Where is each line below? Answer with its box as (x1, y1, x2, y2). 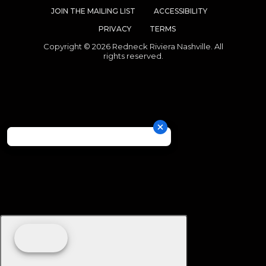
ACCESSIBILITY (153, 6, 207, 15)
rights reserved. (103, 51, 163, 61)
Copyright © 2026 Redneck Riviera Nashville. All (43, 42, 223, 52)
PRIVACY (99, 24, 131, 33)
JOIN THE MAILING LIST (50, 6, 135, 15)
